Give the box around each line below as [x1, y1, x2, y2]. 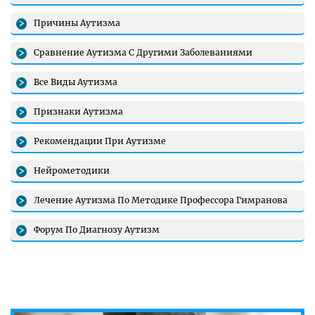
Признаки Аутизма [34, 106, 124, 117]
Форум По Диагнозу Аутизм [34, 224, 160, 235]
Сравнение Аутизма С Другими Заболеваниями [34, 47, 253, 58]
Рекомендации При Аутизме [34, 136, 167, 146]
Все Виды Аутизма [34, 77, 118, 87]
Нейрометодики [34, 165, 110, 176]
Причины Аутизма [34, 18, 121, 28]
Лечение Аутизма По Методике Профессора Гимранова [34, 195, 288, 205]
